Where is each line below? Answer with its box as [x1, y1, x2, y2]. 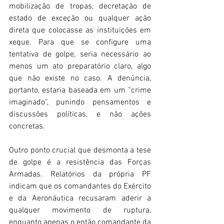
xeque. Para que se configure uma [9, 37, 151, 48]
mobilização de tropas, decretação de [9, 1, 151, 12]
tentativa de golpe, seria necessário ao [9, 49, 151, 60]
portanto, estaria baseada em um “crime [9, 85, 151, 96]
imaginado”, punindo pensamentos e [9, 97, 151, 108]
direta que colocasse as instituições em [9, 25, 151, 36]
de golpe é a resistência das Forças [9, 157, 151, 168]
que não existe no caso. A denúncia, [9, 73, 151, 84]
